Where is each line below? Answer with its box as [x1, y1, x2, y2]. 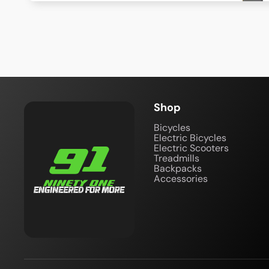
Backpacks [154, 162, 202, 175]
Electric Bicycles [154, 131, 226, 144]
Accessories [154, 172, 208, 185]
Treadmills [154, 152, 199, 165]
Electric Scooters [154, 142, 229, 154]
